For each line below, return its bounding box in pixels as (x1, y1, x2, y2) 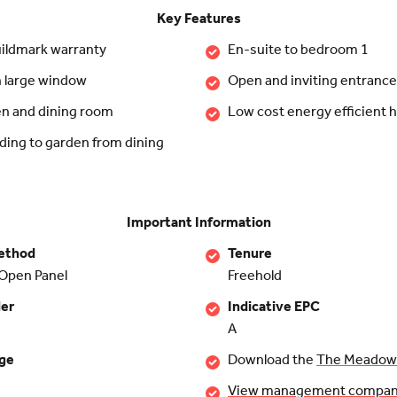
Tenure (228, 247, 272, 262)
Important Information (126, 216, 271, 231)
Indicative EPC (228, 300, 320, 315)
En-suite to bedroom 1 (228, 43, 369, 58)
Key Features (156, 12, 241, 27)
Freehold (228, 269, 282, 284)
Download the (228, 354, 316, 369)
